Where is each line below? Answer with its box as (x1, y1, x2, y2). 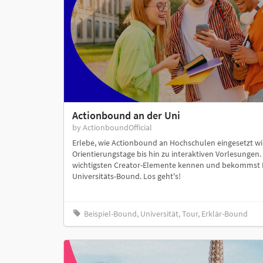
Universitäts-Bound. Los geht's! (72, 170, 181, 181)
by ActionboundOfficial (72, 122, 152, 133)
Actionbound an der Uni (72, 108, 180, 122)
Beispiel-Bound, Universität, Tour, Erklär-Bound (83, 208, 248, 220)
